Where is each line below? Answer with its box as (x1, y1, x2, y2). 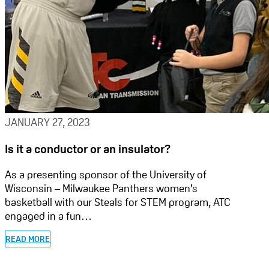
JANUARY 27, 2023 (5, 115, 90, 130)
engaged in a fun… (5, 209, 92, 223)
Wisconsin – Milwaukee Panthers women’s (5, 181, 198, 196)
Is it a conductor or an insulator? (5, 141, 171, 157)
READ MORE (5, 234, 50, 245)
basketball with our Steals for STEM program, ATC (5, 195, 231, 210)
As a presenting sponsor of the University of (5, 168, 207, 182)
